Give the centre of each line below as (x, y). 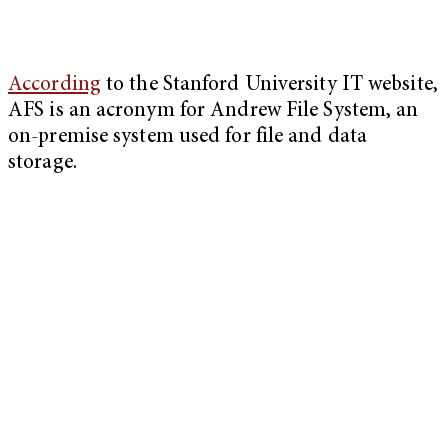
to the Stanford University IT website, (269, 86)
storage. (45, 164)
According (54, 86)
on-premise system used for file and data (188, 138)
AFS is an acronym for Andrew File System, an (213, 112)
